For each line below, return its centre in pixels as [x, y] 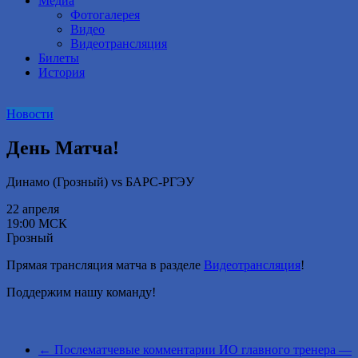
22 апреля [33, 209]
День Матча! [63, 148]
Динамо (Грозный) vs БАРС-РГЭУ [100, 182]
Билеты [59, 58]
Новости [30, 114]
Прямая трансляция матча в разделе [105, 265]
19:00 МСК [37, 224]
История [62, 73]
